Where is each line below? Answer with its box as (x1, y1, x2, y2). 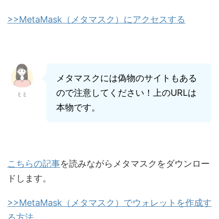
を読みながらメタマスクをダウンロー (60, 158, 210, 169)
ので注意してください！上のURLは (56, 87, 197, 98)
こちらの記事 (7, 158, 60, 169)
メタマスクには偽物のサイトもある (56, 72, 197, 83)
